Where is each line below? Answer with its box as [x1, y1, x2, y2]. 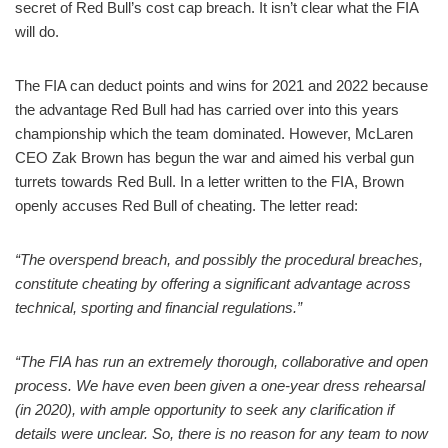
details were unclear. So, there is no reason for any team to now [15, 425, 428, 443]
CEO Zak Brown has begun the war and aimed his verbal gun [15, 149, 414, 167]
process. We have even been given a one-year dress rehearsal [15, 377, 425, 395]
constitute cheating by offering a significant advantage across [15, 275, 411, 293]
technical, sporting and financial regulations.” [15, 299, 302, 317]
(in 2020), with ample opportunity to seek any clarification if [15, 401, 394, 419]
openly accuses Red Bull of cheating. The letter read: [15, 197, 358, 215]
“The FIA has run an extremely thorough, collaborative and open [15, 353, 428, 371]
